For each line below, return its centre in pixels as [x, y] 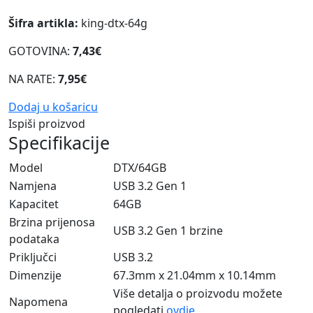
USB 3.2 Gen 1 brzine [168, 231]
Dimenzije [35, 276]
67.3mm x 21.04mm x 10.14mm [195, 276]
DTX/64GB [140, 168]
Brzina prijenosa [52, 223]
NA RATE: [33, 79]
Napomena [38, 302]
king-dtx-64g [113, 23]
